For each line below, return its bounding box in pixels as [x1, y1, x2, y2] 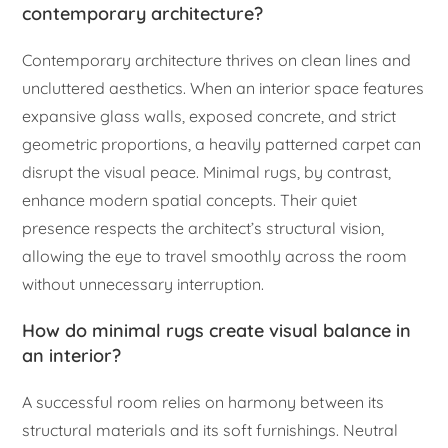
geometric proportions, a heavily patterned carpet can [22, 134, 422, 155]
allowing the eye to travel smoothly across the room [22, 246, 408, 267]
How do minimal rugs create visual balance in [22, 319, 412, 343]
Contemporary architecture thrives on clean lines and [22, 50, 412, 71]
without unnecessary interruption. [22, 274, 265, 295]
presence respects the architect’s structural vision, [22, 218, 385, 239]
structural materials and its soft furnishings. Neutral [22, 420, 399, 441]
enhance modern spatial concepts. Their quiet [22, 190, 358, 211]
